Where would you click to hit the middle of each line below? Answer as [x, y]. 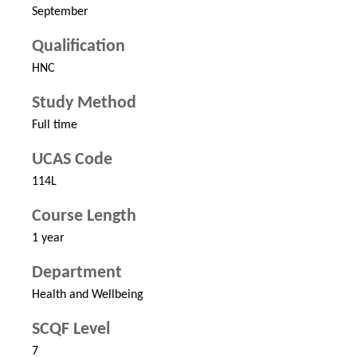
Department [77, 273]
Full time [55, 126]
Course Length [84, 217]
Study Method [84, 104]
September [60, 12]
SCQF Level [71, 330]
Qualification [78, 47]
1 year [48, 239]
